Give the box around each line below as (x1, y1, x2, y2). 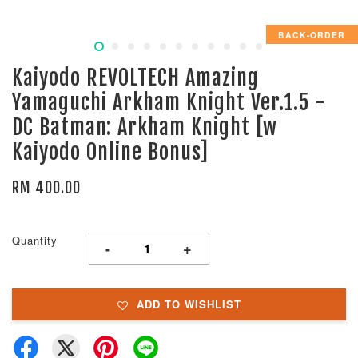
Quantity (12, 233, 58, 248)
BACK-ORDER (278, 28, 346, 41)
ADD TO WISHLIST (136, 296, 241, 312)
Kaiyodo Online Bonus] (12, 139, 209, 165)
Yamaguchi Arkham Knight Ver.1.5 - (12, 89, 326, 115)
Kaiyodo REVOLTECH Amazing (12, 65, 259, 90)
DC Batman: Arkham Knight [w (12, 114, 277, 140)
